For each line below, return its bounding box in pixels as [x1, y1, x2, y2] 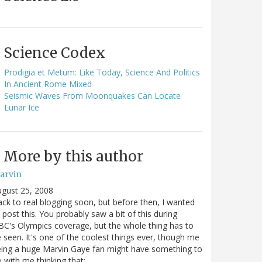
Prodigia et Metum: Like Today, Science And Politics [4, 66, 200, 78]
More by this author [4, 147, 143, 166]
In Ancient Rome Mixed [4, 78, 92, 89]
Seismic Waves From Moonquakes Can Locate [4, 89, 181, 101]
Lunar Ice [4, 101, 39, 113]
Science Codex [4, 43, 105, 62]
